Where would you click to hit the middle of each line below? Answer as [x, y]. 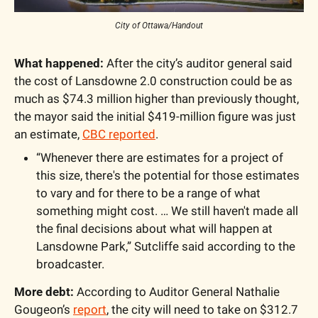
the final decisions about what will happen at [154, 228]
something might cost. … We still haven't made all [167, 210]
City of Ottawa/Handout [159, 25]
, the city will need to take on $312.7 [202, 309]
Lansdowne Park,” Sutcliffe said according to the [166, 246]
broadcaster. [70, 264]
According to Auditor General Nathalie [177, 291]
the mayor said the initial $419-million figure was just [155, 116]
